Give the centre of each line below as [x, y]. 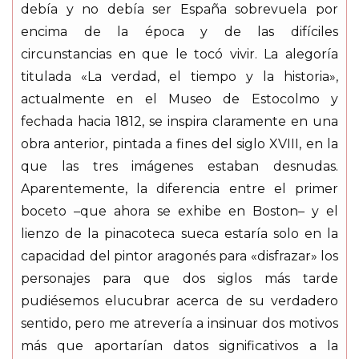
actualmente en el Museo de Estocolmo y [179, 99]
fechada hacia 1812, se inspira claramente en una [179, 122]
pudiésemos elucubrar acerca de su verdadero [179, 301]
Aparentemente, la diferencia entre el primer [179, 189]
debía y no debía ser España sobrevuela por [179, 10]
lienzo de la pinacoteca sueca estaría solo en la [179, 234]
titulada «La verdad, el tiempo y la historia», [179, 77]
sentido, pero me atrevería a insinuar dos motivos [179, 324]
